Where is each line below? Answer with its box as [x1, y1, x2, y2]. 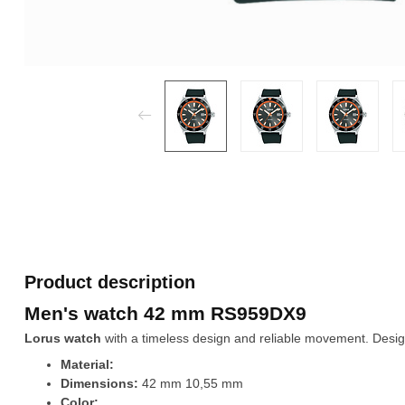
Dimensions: [61, 376, 138, 391]
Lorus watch [24, 331, 101, 345]
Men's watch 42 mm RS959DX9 [24, 303, 306, 324]
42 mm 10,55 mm [138, 376, 243, 391]
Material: [61, 357, 114, 372]
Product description [24, 272, 195, 292]
